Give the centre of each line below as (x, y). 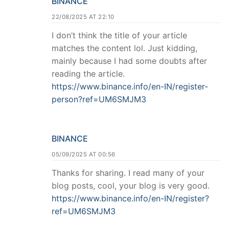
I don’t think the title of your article (119, 36)
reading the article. (88, 74)
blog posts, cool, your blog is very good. (131, 185)
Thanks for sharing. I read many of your (128, 173)
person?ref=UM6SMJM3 (99, 99)
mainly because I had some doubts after (129, 61)
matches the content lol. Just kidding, (124, 48)
